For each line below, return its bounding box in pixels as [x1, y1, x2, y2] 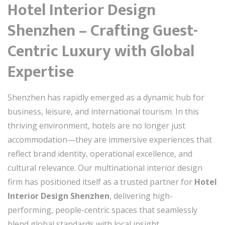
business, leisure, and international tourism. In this [8, 106, 199, 117]
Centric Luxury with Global [8, 38, 194, 65]
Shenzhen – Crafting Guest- [8, 18, 198, 44]
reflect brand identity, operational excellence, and [8, 148, 192, 159]
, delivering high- [109, 190, 173, 201]
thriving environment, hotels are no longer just [8, 120, 185, 131]
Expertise [8, 59, 74, 85]
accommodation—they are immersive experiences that [8, 134, 212, 145]
